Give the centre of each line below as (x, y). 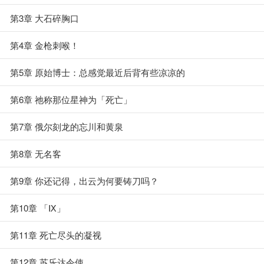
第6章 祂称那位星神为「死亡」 (71, 99)
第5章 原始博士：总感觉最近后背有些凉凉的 (98, 72)
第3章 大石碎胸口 (44, 18)
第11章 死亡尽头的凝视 (56, 235)
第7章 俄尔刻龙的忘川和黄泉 (67, 126)
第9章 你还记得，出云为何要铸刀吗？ (84, 181)
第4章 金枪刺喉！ (44, 45)
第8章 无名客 (36, 154)
